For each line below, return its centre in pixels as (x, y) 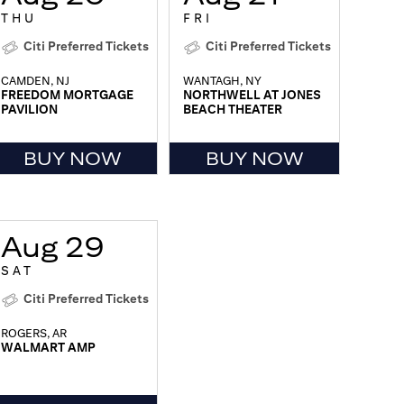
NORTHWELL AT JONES (252, 95)
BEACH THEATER (233, 110)
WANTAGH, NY (222, 81)
